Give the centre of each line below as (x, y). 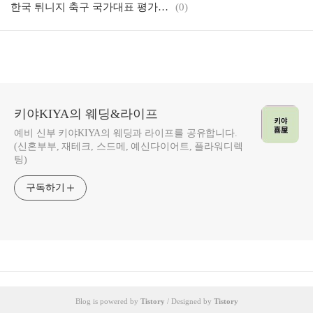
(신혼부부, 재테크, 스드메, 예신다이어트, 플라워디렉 (129, 146)
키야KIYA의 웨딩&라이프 (86, 114)
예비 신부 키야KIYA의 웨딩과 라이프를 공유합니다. (126, 133)
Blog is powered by (108, 301)
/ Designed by (189, 301)
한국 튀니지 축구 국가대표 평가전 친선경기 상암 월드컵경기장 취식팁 (163, 7)
